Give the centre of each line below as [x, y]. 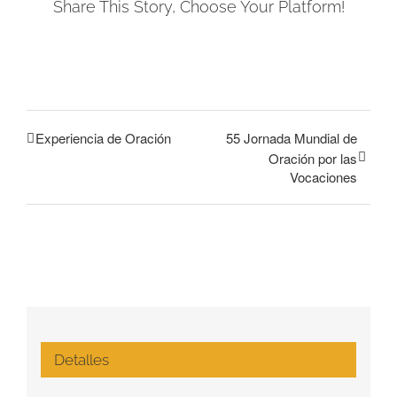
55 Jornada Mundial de [292, 138]
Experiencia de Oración [103, 138]
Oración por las [313, 159]
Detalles [81, 359]
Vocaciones [323, 177]
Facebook [230, 35]
